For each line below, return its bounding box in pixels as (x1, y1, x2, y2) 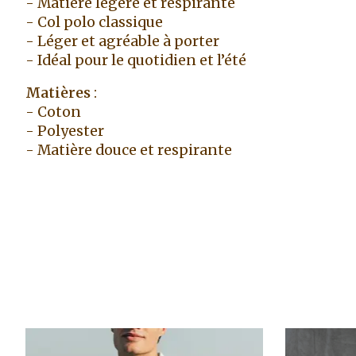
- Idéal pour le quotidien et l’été (25, 52, 246, 70)
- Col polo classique (25, 14, 163, 32)
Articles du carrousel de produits (25, 328, 252, 346)
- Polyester (25, 122, 104, 140)
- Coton (25, 103, 81, 121)
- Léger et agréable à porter (25, 33, 219, 51)
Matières (25, 83, 91, 102)
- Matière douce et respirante (25, 141, 232, 159)
